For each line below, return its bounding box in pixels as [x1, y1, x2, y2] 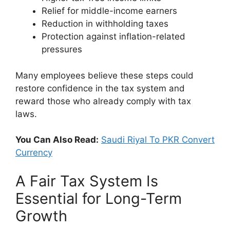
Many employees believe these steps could [15, 70, 194, 81]
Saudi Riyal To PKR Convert [101, 135, 215, 145]
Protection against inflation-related [42, 31, 185, 42]
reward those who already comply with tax [15, 95, 191, 106]
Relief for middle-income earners [42, 6, 177, 16]
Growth [15, 206, 67, 225]
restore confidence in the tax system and [15, 83, 185, 93]
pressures [42, 44, 82, 55]
